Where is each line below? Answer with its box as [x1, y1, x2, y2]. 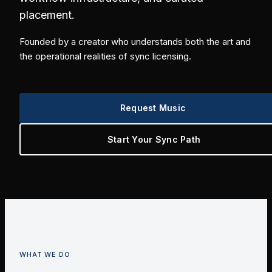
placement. [19, 8, 75, 22]
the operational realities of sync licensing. [19, 50, 191, 63]
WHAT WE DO [19, 250, 70, 259]
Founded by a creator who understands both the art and [19, 36, 251, 48]
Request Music [120, 103, 186, 114]
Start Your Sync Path [107, 134, 201, 144]
